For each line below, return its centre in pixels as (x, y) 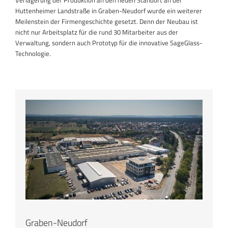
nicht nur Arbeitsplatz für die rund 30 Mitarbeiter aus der (97, 32)
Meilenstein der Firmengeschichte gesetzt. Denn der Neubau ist (107, 22)
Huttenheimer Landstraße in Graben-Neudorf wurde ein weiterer (109, 11)
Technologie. (33, 54)
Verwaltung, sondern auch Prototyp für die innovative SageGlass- (109, 43)
